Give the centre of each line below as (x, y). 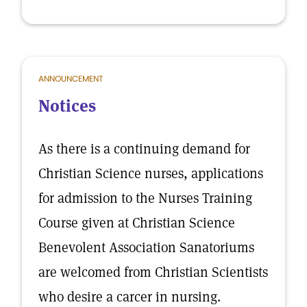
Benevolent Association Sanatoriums (146, 247)
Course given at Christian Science (137, 223)
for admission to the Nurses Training (145, 198)
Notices (67, 106)
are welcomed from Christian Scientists (153, 272)
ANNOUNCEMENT (71, 78)
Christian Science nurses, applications (151, 173)
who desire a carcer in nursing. (130, 297)
